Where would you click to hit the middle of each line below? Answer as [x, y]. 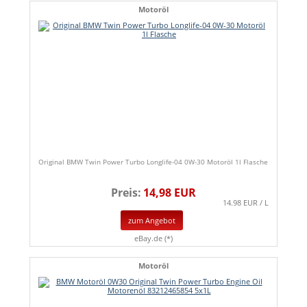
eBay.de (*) [153, 238]
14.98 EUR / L [246, 203]
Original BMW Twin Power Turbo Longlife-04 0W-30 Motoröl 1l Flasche [153, 162]
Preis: [126, 193]
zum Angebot [152, 221]
